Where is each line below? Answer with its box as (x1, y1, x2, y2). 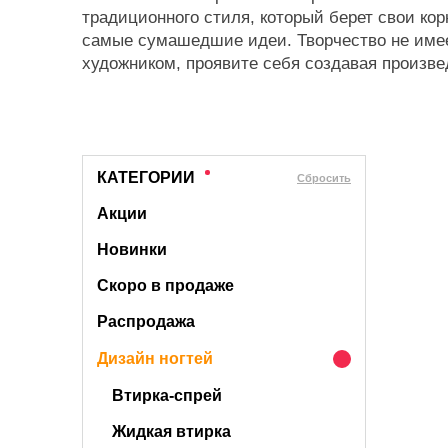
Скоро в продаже (97, 277, 234, 294)
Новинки (97, 241, 167, 258)
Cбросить (297, 171, 351, 184)
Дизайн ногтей (97, 350, 213, 367)
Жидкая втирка (112, 423, 231, 440)
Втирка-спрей (112, 387, 222, 404)
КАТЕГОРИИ (97, 169, 195, 186)
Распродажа (97, 313, 195, 330)
